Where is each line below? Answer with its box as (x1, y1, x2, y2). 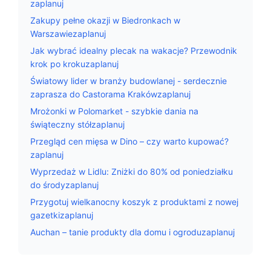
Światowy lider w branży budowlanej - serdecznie (30, 76, 227, 86)
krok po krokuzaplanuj (30, 59, 119, 69)
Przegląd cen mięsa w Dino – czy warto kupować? (30, 136, 229, 146)
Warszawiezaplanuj (30, 28, 106, 39)
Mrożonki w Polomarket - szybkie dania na (30, 106, 198, 116)
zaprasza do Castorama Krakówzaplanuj (30, 89, 191, 99)
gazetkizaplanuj (30, 210, 93, 220)
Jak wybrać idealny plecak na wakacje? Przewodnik (30, 45, 237, 56)
